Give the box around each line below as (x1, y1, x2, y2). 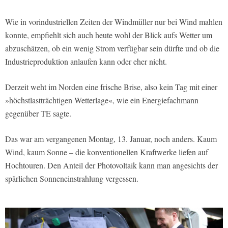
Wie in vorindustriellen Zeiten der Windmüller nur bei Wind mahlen (5, 16, 222, 27)
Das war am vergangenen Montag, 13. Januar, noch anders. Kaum (5, 133, 217, 145)
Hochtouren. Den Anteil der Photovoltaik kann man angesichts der (5, 160, 218, 171)
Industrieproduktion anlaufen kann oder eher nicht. (5, 56, 167, 67)
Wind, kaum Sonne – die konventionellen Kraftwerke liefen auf (5, 147, 208, 158)
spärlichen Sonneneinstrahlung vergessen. (5, 173, 138, 184)
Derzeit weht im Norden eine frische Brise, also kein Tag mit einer (5, 81, 217, 93)
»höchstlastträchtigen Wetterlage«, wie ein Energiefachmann (5, 95, 198, 106)
